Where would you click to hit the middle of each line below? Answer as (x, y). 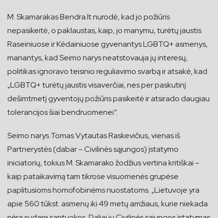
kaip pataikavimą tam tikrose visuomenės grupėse (93, 176)
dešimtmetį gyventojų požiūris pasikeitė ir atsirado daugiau (109, 98)
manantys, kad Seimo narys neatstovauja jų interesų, (98, 57)
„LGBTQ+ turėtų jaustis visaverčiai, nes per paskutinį (97, 85)
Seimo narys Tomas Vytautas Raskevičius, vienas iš (94, 135)
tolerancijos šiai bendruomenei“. (63, 112)
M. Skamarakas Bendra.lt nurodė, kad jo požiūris (89, 17)
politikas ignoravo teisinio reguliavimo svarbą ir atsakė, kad (107, 71)
